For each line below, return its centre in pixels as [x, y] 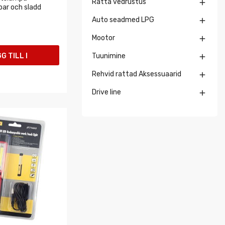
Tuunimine [109, 56]
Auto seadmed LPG [123, 20]
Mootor [103, 38]
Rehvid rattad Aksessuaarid [137, 74]
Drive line [106, 92]
